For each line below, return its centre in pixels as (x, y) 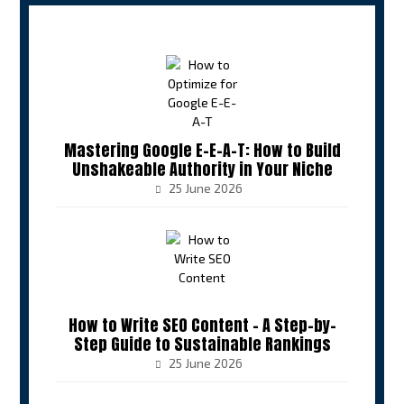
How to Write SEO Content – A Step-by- (202, 325)
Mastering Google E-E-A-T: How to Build (202, 150)
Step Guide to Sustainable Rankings (202, 344)
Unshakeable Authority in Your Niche (202, 169)
